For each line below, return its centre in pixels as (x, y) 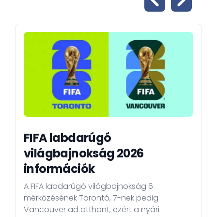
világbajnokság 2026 (84, 153)
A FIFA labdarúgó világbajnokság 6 (88, 186)
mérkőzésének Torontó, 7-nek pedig (91, 198)
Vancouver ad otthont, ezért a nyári (92, 209)
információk (59, 169)
